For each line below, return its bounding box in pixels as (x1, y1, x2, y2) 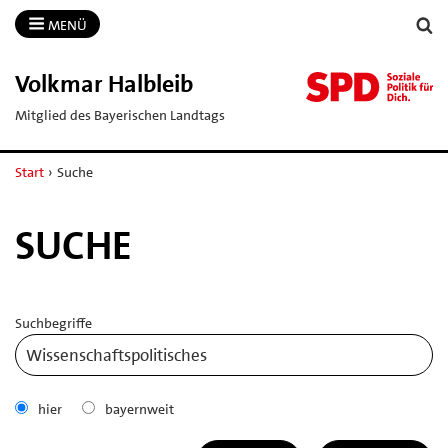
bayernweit (105, 399, 174, 418)
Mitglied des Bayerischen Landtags (15, 105, 225, 124)
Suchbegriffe (15, 313, 92, 332)
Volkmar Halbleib (15, 67, 193, 100)
